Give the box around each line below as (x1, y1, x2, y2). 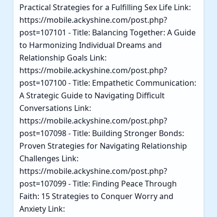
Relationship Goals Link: (19, 52, 107, 63)
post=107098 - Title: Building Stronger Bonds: (19, 127, 184, 139)
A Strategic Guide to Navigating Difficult (19, 90, 165, 101)
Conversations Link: (19, 102, 91, 113)
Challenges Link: (19, 153, 78, 164)
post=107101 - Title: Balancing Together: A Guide (19, 27, 196, 38)
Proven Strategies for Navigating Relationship (19, 140, 187, 151)
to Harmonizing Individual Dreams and (19, 39, 162, 50)
